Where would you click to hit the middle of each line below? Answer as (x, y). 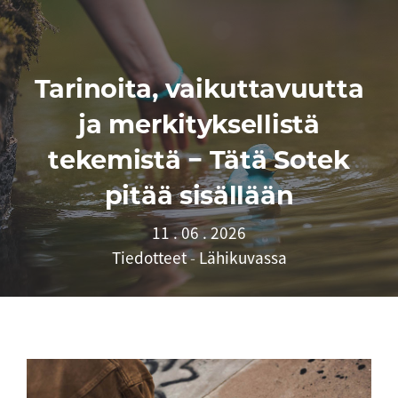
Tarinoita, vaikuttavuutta (199, 88)
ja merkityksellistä (199, 124)
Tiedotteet (151, 258)
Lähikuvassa (243, 258)
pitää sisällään (199, 195)
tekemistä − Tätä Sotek (199, 159)
